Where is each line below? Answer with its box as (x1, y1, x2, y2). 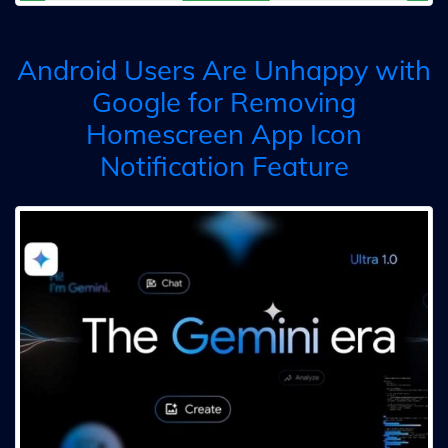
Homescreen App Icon (86, 117, 362, 151)
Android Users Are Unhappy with (17, 53, 431, 87)
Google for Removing (92, 85, 356, 119)
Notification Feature (99, 149, 349, 183)
